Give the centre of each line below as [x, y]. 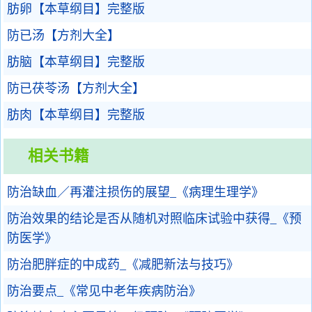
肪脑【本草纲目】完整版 [76, 62]
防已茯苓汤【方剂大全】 [76, 88]
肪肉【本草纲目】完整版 [76, 115]
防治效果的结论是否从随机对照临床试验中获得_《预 [154, 219]
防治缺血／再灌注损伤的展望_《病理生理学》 [135, 192]
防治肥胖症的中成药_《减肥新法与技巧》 [123, 265]
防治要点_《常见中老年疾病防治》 [104, 291]
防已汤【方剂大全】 [63, 36]
